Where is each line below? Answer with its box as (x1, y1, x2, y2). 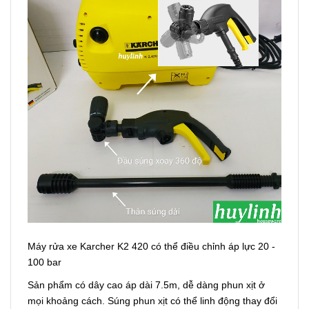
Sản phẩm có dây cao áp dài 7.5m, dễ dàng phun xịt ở (28, 279, 265, 290)
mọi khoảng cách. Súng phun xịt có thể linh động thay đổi (28, 295, 277, 306)
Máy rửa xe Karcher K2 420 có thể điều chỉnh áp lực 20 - (28, 240, 275, 252)
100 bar (28, 256, 61, 268)
